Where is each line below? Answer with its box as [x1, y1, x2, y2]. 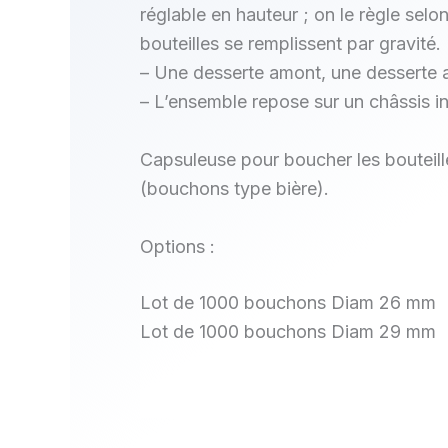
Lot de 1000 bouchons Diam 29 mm [140, 320, 436, 342]
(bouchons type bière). [140, 178, 329, 200]
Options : [140, 235, 215, 257]
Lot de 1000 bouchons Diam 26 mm [140, 291, 436, 313]
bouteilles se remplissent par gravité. [140, 33, 441, 55]
